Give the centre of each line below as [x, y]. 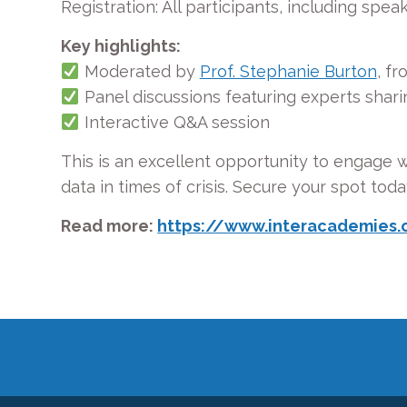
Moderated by [139, 71]
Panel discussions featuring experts [222, 97]
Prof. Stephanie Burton [288, 71]
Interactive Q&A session [174, 122]
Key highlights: [121, 46]
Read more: [109, 226]
